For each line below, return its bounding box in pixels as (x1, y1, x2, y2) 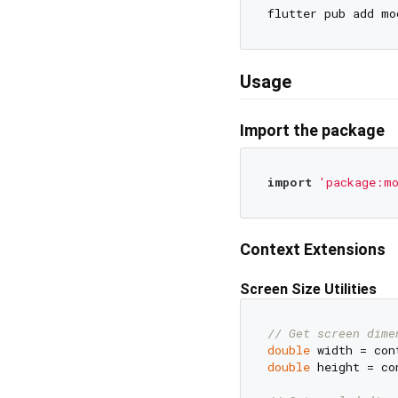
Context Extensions (240, 239, 386, 259)
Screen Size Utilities (240, 280, 377, 298)
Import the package (240, 120, 385, 139)
